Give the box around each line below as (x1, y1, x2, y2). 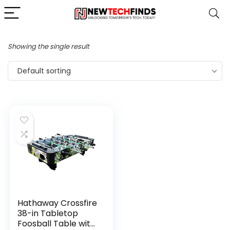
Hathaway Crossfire (17, 197, 98, 209)
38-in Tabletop (17, 207, 79, 219)
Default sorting (17, 66, 71, 76)
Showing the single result (8, 42, 89, 51)
